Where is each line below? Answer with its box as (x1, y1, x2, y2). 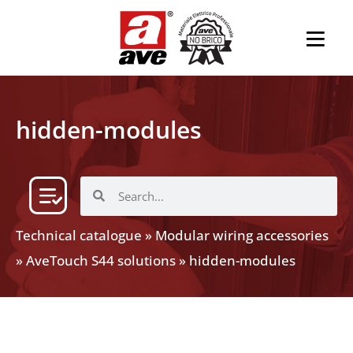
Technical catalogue (16, 226, 142, 244)
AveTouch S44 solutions (26, 251, 176, 269)
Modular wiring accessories (155, 226, 329, 244)
